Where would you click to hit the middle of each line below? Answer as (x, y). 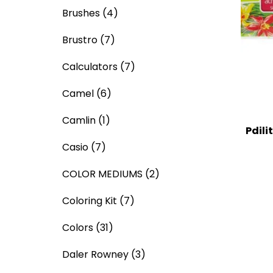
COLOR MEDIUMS (102, 174)
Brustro (80, 40)
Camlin (79, 120)
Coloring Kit (90, 201)
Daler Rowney (95, 254)
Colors (78, 228)
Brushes (81, 13)
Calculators (90, 67)
